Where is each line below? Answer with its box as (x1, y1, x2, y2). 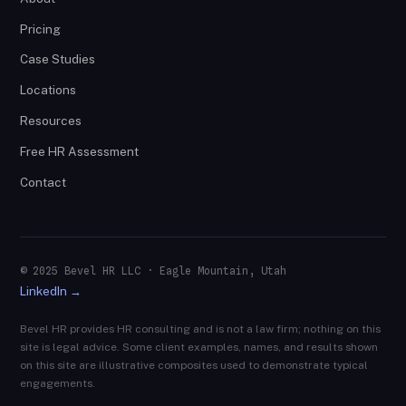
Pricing (20, 21, 62, 36)
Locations (20, 82, 77, 98)
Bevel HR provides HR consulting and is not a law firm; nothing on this (20, 323, 382, 336)
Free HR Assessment (20, 143, 140, 159)
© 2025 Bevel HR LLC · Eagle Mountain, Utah (20, 265, 287, 278)
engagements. (20, 377, 96, 391)
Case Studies (20, 52, 96, 67)
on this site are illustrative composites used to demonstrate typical (20, 359, 369, 372)
